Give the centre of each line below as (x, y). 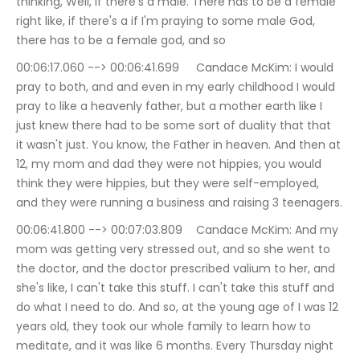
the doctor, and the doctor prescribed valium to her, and (177, 269)
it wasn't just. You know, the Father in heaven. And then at (180, 145)
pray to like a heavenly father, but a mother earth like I (171, 106)
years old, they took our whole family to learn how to (165, 327)
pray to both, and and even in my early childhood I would (177, 87)
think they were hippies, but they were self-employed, (169, 184)
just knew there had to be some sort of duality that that (175, 126)
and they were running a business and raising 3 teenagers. (179, 203)
